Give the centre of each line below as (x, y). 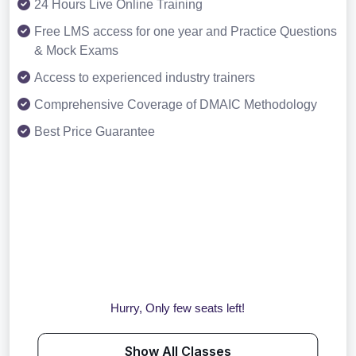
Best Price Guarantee (95, 132)
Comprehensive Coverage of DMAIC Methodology (176, 105)
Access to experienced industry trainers (145, 78)
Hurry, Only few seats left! (178, 308)
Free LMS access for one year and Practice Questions (186, 32)
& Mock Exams (76, 51)
